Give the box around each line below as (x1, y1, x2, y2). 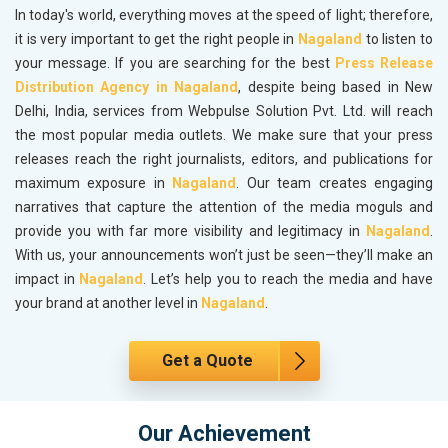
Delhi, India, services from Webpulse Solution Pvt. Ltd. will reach (15, 103, 433, 120)
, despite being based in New (238, 79, 433, 96)
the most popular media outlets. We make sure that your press (15, 127, 433, 144)
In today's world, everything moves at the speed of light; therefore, (15, 7, 433, 24)
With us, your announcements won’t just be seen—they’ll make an (15, 247, 433, 264)
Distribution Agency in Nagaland (15, 79, 239, 96)
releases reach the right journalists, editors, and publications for (15, 151, 433, 168)
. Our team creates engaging (236, 175, 434, 192)
